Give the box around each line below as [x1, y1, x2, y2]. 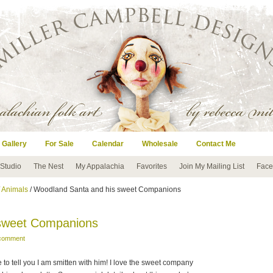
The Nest [34, 162, 63, 171]
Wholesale [142, 140, 178, 148]
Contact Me [196, 140, 236, 148]
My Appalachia [76, 162, 124, 171]
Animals [1, 185, 28, 194]
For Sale [45, 140, 74, 148]
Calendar [92, 140, 124, 148]
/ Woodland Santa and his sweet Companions [28, 185, 181, 194]
